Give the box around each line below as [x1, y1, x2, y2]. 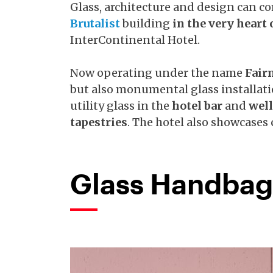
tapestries [70, 115, 127, 129]
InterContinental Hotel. [70, 33, 200, 47]
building [120, 16, 172, 30]
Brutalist [70, 16, 120, 30]
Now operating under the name [70, 66, 245, 80]
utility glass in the [70, 99, 172, 113]
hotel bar [172, 99, 222, 113]
